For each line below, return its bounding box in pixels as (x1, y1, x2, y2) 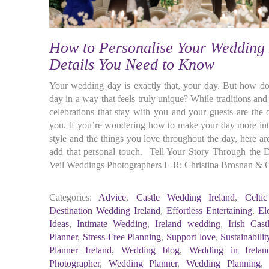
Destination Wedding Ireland (49, 205, 160, 216)
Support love (166, 232, 216, 242)
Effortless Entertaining (166, 205, 252, 216)
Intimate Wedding (77, 219, 148, 229)
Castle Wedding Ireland (136, 192, 235, 202)
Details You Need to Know (49, 56, 214, 73)
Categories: (49, 192, 92, 202)
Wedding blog (121, 245, 180, 255)
